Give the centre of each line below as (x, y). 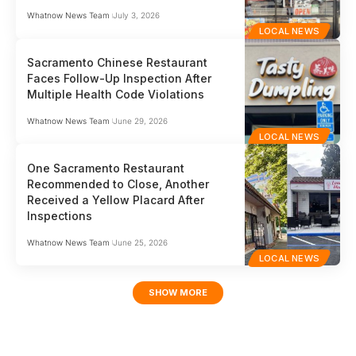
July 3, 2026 (136, 15)
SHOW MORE (178, 293)
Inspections (60, 215)
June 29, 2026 (140, 120)
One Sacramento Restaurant (106, 168)
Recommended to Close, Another (118, 184)
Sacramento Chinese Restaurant (118, 62)
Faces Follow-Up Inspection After (120, 78)
